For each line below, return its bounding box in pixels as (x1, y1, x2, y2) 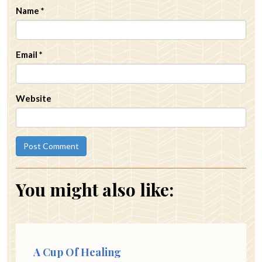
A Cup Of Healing (33, 245, 121, 260)
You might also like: (16, 178, 174, 202)
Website (16, 93, 51, 104)
